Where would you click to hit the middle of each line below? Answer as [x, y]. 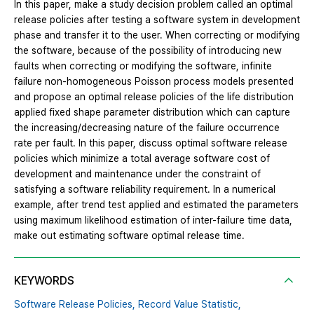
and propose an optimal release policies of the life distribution [154, 96]
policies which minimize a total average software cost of [142, 158]
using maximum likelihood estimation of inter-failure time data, [153, 220]
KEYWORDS [44, 280]
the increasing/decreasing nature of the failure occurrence [147, 127]
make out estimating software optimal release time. [129, 235]
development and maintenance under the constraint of [137, 173]
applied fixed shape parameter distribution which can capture [152, 112]
